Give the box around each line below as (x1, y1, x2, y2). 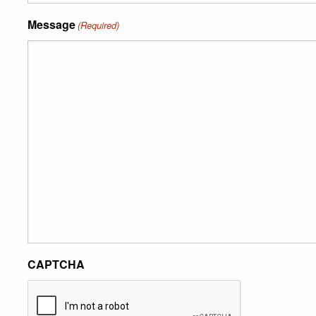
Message (28, 16, 75, 32)
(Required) (78, 18, 120, 32)
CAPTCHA (28, 256, 85, 272)
